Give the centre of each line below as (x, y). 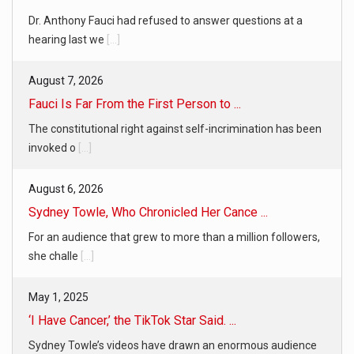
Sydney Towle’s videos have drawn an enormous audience (173, 345)
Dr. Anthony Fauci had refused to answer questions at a (166, 20)
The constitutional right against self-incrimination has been (175, 128)
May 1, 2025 (58, 297)
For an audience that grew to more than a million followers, (174, 237)
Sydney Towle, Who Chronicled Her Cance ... (148, 212)
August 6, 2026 (66, 188)
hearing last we (68, 39)
